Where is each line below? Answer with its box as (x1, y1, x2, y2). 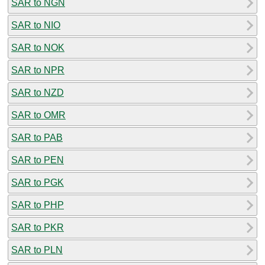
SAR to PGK (11, 177, 64, 188)
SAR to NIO (11, 20, 60, 30)
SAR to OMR (11, 109, 66, 120)
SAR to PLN (11, 244, 63, 255)
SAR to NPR (11, 64, 64, 75)
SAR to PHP (11, 199, 64, 210)
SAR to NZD (11, 87, 64, 98)
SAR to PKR (11, 222, 64, 232)
